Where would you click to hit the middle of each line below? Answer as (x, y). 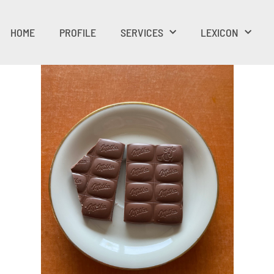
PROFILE (77, 32)
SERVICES (142, 32)
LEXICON (219, 32)
